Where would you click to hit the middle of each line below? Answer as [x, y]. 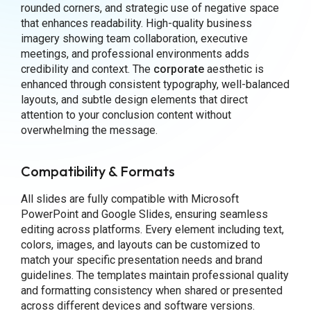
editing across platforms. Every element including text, [152, 230]
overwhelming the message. [89, 131]
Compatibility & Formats [98, 171]
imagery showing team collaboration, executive [134, 39]
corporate [178, 69]
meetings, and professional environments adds [135, 54]
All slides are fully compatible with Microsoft [129, 199]
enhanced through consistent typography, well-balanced [155, 85]
